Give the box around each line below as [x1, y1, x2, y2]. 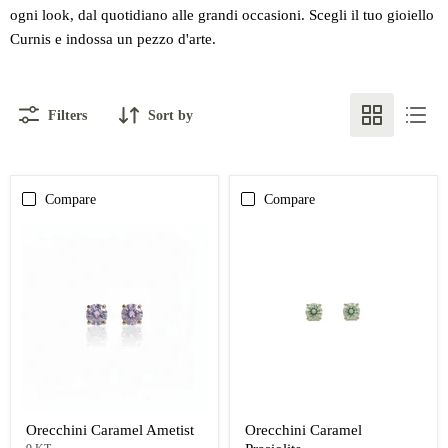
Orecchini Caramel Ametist [26, 421, 194, 438]
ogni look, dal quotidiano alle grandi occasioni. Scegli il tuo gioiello [10, 7, 434, 24]
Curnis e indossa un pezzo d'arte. [10, 31, 216, 48]
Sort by [147, 107, 193, 124]
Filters [48, 107, 87, 124]
